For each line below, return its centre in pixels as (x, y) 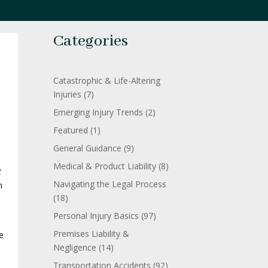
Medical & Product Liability (105, 166)
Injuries (68, 94)
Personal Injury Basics (96, 215)
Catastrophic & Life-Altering (107, 80)
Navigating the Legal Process (110, 184)
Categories (91, 42)
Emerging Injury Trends (98, 112)
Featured (71, 130)
